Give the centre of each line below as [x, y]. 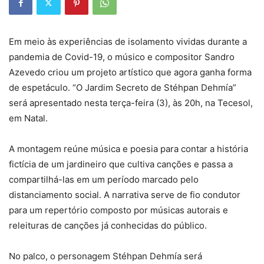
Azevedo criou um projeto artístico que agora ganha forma [130, 72]
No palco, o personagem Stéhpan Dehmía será [105, 256]
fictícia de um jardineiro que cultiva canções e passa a [121, 164]
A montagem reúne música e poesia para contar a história [128, 148]
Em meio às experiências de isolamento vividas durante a [128, 41]
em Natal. [28, 118]
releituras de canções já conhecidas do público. [108, 225]
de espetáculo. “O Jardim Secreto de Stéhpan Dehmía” [123, 87]
